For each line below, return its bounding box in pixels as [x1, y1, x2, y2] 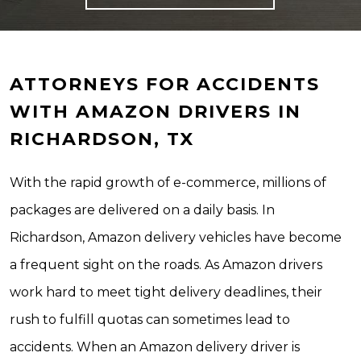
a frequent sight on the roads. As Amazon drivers [10, 257, 322, 272]
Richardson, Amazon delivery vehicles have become [10, 230, 342, 245]
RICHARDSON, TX [10, 128, 194, 150]
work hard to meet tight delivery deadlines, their [10, 284, 322, 300]
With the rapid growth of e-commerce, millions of [10, 175, 326, 190]
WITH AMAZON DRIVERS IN [10, 101, 301, 122]
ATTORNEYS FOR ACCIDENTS [10, 73, 320, 95]
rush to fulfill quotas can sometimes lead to [10, 312, 290, 327]
